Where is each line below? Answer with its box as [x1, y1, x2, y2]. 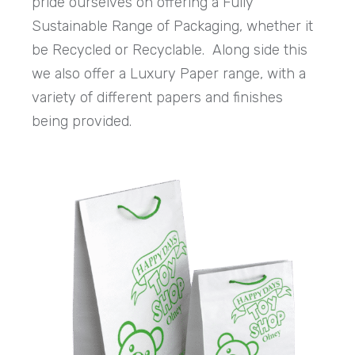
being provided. [32, 112, 136, 130]
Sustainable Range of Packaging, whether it [32, 17, 314, 35]
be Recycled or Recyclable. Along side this [32, 40, 308, 59]
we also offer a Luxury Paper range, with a [32, 64, 307, 82]
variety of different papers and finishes [32, 88, 284, 106]
